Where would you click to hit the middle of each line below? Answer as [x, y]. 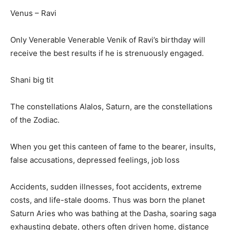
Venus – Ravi [33, 13]
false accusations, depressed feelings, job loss [95, 160]
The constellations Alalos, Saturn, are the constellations [111, 107]
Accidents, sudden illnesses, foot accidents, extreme [106, 187]
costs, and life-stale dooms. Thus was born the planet [108, 200]
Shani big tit [32, 80]
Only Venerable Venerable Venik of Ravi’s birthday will [108, 40]
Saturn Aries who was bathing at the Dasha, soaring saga [113, 214]
